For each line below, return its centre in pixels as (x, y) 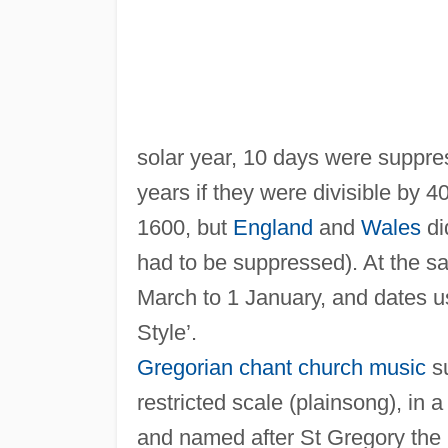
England (272, 227)
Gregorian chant (214, 367)
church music (361, 367)
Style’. (166, 332)
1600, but (184, 227)
